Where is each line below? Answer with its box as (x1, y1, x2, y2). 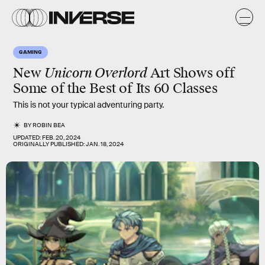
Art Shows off (147, 64, 235, 82)
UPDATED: (13, 134, 42, 141)
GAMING (19, 48, 42, 55)
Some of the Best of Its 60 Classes (13, 80, 218, 97)
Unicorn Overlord (44, 64, 147, 82)
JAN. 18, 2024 (86, 140, 124, 148)
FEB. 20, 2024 (42, 134, 80, 141)
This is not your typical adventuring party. (13, 99, 164, 110)
